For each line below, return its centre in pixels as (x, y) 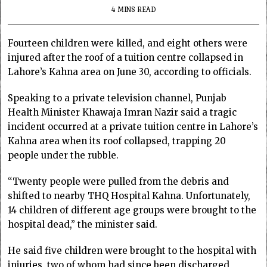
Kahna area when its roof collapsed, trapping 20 (117, 141)
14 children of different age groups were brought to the (132, 210)
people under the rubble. (63, 155)
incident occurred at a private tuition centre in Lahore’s (133, 126)
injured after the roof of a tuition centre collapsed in (126, 57)
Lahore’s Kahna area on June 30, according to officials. (130, 72)
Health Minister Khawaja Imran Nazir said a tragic (122, 112)
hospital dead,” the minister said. (83, 224)
